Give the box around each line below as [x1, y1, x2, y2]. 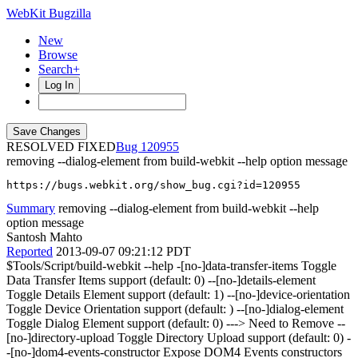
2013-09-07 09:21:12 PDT [56, 245, 191, 258]
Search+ [38, 62, 80, 76]
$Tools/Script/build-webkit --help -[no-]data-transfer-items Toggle [6, 259, 336, 272]
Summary [6, 201, 55, 215]
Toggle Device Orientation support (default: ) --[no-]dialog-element [6, 302, 344, 316]
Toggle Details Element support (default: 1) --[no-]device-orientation [6, 288, 350, 301]
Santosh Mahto [6, 230, 82, 244]
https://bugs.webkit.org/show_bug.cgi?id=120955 [6, 179, 300, 191]
